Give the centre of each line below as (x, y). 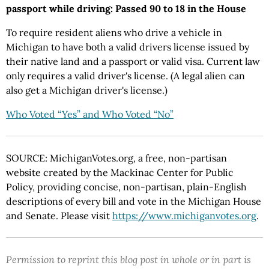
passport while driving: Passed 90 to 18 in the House (126, 8)
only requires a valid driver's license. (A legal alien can (125, 76)
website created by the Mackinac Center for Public (120, 172)
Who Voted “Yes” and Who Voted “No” (90, 114)
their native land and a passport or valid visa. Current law (133, 61)
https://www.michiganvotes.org (184, 216)
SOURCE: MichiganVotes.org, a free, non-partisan (116, 158)
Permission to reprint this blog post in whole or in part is (128, 259)
